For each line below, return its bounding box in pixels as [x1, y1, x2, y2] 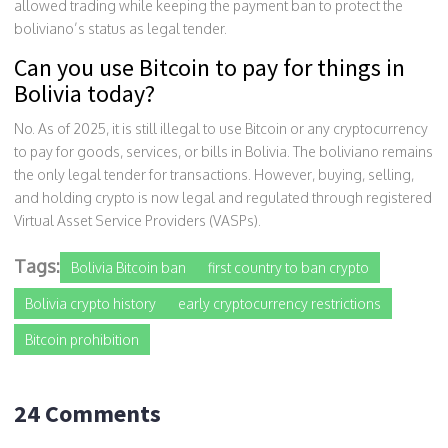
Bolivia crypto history [25, 294, 156, 312]
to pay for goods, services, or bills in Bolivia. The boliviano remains [14, 142, 433, 160]
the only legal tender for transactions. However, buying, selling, [14, 165, 414, 183]
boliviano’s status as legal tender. [14, 19, 227, 37]
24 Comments [14, 397, 161, 429]
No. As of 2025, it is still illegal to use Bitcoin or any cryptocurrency [14, 119, 428, 137]
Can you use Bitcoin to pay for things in [14, 51, 405, 83]
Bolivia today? [14, 77, 155, 109]
